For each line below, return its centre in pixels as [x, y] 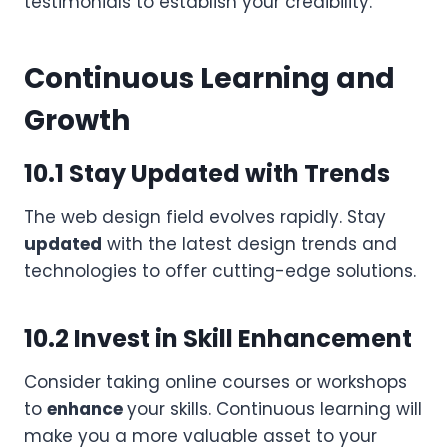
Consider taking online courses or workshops [215, 381]
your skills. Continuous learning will [274, 408]
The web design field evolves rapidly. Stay [205, 216]
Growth [77, 120]
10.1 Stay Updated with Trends [207, 173]
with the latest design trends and [249, 243]
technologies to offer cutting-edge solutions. [220, 270]
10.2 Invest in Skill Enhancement [218, 338]
